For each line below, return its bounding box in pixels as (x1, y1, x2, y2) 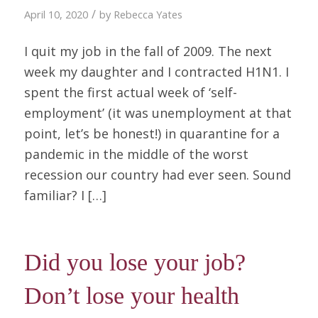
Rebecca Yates (113, 7, 182, 22)
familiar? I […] (23, 187, 106, 204)
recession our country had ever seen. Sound (23, 166, 291, 184)
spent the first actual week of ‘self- (23, 84, 237, 102)
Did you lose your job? (23, 248, 246, 275)
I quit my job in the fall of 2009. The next (23, 43, 272, 60)
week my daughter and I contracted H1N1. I (23, 63, 289, 81)
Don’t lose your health (23, 282, 239, 309)
